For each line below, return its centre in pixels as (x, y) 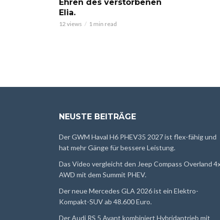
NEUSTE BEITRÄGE (97, 116)
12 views (70, 24)
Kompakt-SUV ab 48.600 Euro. (105, 201)
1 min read (103, 24)
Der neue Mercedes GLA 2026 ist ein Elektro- (129, 191)
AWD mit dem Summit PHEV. (103, 174)
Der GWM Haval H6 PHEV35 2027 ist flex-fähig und (138, 137)
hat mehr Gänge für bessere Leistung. (117, 147)
